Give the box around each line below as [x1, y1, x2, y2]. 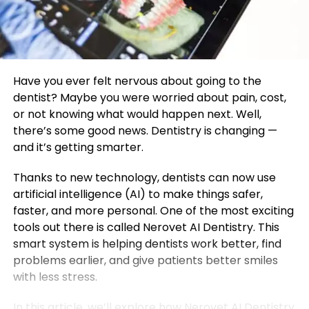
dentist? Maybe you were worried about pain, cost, [12, 89, 286, 106]
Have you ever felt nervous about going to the [12, 72, 261, 89]
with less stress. [12, 268, 97, 285]
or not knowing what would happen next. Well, [12, 106, 261, 122]
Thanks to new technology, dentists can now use [12, 169, 276, 186]
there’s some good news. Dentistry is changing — [12, 122, 277, 139]
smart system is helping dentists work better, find [12, 235, 281, 252]
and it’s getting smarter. [12, 139, 143, 155]
